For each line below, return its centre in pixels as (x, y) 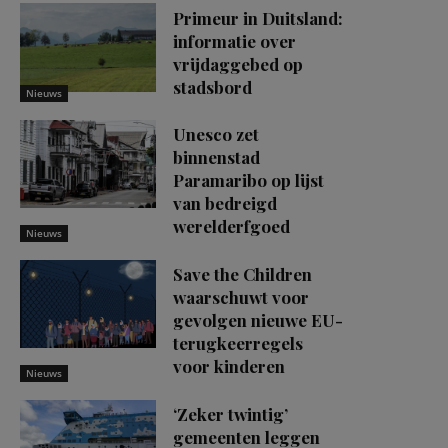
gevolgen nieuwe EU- (258, 320)
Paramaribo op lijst (248, 180)
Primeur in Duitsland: (258, 17)
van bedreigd (225, 203)
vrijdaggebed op (238, 63)
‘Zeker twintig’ (230, 414)
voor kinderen (229, 366)
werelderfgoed (231, 226)
